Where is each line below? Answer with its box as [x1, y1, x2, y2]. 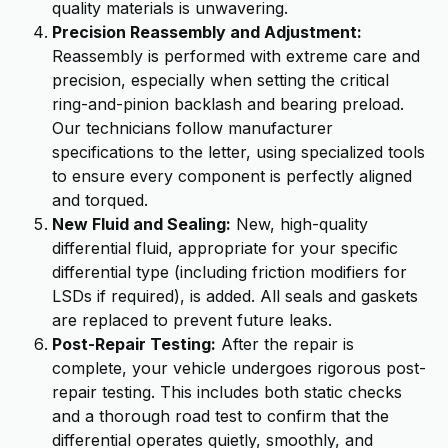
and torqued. [52, 190, 148, 210]
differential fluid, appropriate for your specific [52, 238, 398, 258]
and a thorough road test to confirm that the [52, 406, 389, 426]
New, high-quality [231, 214, 368, 234]
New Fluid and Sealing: [52, 214, 231, 234]
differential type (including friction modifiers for [52, 262, 407, 282]
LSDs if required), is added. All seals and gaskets [52, 286, 418, 306]
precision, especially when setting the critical [52, 70, 389, 90]
